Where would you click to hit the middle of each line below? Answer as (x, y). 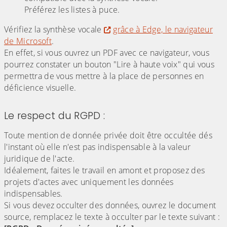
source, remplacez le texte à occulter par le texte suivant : (112, 217)
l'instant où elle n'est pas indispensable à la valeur (97, 147)
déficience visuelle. (40, 88)
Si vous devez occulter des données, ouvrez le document (110, 205)
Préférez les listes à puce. (72, 10)
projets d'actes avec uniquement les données (89, 182)
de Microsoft (28, 41)
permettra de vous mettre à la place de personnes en (104, 76)
